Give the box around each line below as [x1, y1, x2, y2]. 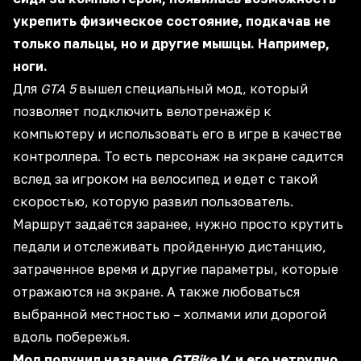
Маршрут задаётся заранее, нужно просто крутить [13, 216, 343, 232]
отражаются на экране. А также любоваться [13, 284, 300, 300]
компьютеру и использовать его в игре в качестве [13, 126, 342, 142]
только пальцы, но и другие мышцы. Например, [13, 35, 330, 52]
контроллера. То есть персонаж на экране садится [13, 148, 343, 164]
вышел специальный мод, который [76, 81, 308, 97]
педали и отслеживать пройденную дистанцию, [13, 239, 326, 255]
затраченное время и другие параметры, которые [13, 261, 338, 277]
